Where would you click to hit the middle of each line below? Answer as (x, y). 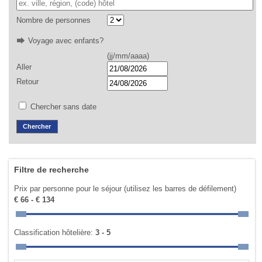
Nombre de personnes (53, 20)
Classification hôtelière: (55, 232)
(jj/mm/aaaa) (128, 56)
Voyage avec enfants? (65, 40)
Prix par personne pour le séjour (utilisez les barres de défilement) (125, 188)
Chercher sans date (62, 107)
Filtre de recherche (52, 169)
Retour (27, 82)
